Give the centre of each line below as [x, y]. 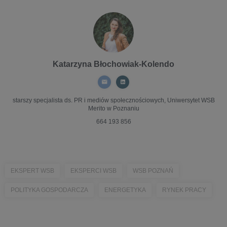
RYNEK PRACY [184, 190]
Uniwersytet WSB [190, 100]
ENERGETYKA [125, 190]
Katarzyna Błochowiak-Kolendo [113, 64]
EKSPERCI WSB [93, 171]
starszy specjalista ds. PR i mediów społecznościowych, [89, 100]
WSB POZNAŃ [153, 171]
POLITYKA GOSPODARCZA [49, 190]
